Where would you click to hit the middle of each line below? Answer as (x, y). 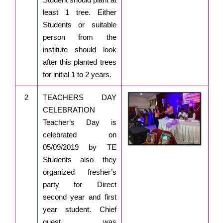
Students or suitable (79, 25)
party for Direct (79, 185)
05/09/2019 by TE (79, 147)
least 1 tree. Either (79, 12)
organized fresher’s (79, 172)
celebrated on (79, 135)
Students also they (79, 160)
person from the (79, 37)
